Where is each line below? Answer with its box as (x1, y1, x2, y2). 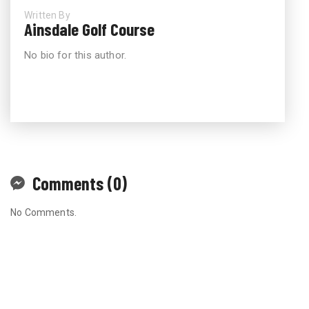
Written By (24, 9, 70, 21)
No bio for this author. (24, 48, 127, 61)
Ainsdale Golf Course (24, 18, 154, 39)
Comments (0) (32, 172, 127, 194)
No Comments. (10, 206, 77, 218)
